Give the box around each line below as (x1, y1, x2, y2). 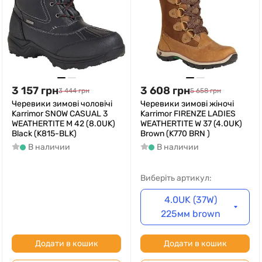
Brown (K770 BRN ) (140, 129, 210, 139)
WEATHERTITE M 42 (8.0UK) (12, 119, 115, 129)
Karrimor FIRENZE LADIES (140, 109, 236, 119)
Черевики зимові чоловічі (12, 99, 112, 109)
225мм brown (161, 208, 221, 219)
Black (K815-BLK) (12, 129, 77, 139)
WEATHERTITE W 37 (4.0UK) (140, 119, 242, 129)
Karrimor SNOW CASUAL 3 (12, 109, 108, 119)
